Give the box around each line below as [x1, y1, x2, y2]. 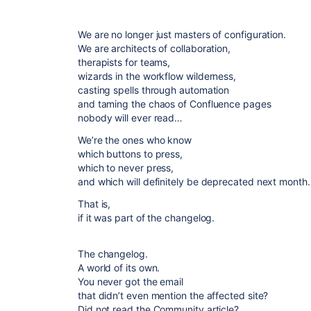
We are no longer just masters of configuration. [78, 28, 287, 40]
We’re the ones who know [78, 134, 192, 146]
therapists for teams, [78, 56, 171, 68]
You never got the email [78, 276, 184, 287]
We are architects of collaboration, [78, 42, 231, 54]
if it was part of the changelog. [78, 212, 215, 224]
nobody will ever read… [78, 112, 183, 124]
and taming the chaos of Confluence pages [78, 98, 271, 110]
